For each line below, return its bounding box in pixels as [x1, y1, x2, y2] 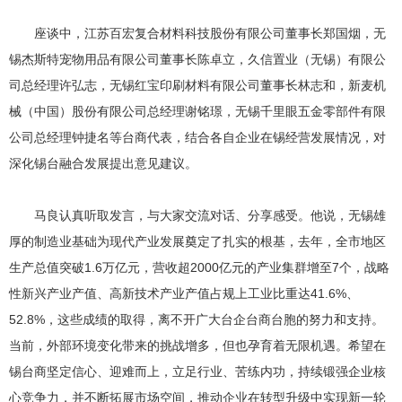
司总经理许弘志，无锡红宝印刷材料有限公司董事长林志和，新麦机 [9, 77, 387, 92]
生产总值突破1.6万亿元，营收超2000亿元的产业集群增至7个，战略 [9, 259, 390, 275]
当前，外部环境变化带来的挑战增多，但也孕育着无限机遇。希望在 [9, 337, 387, 353]
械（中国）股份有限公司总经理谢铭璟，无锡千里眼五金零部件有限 [9, 103, 387, 118]
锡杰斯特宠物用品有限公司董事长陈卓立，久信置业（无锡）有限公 [9, 51, 387, 66]
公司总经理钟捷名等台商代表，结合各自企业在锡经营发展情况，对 [9, 129, 387, 144]
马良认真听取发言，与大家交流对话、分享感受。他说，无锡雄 [9, 207, 387, 223]
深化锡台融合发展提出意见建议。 [9, 155, 198, 170]
